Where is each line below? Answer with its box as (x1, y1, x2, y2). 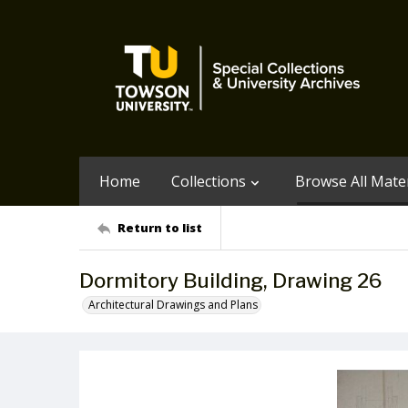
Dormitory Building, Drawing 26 (79, 269, 382, 292)
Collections (171, 171, 246, 191)
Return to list (117, 219, 202, 236)
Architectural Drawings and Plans (88, 297, 258, 312)
